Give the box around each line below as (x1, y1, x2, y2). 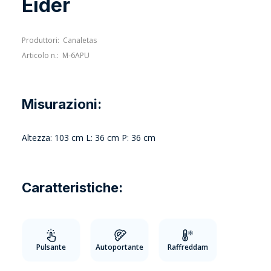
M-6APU (62, 50, 90, 61)
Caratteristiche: (22, 179, 123, 196)
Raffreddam (168, 242, 208, 253)
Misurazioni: (22, 96, 102, 113)
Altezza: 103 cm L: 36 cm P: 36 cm (22, 132, 155, 144)
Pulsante (36, 242, 66, 253)
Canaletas (63, 35, 97, 46)
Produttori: (22, 35, 59, 46)
